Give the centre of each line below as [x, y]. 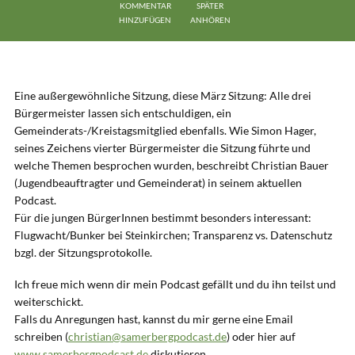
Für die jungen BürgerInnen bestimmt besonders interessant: [163, 218]
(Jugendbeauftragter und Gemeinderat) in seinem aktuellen [158, 183]
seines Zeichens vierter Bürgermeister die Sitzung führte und [162, 148]
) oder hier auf [261, 336]
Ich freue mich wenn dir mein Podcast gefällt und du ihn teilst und [175, 284]
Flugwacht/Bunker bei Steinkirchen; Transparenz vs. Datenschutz [173, 235]
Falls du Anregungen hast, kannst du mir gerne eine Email [154, 319]
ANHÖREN [210, 20]
